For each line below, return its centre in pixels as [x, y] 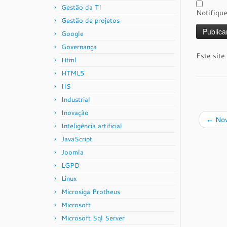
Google [72, 33]
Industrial [76, 99]
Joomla [72, 152]
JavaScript [77, 139]
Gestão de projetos [90, 20]
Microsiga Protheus [91, 192]
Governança [79, 47]
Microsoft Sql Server [93, 218]
